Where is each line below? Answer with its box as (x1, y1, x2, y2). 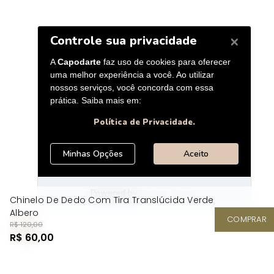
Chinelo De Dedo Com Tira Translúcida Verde (10, 194, 214, 206)
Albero (10, 207, 39, 219)
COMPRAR (227, 213, 267, 225)
